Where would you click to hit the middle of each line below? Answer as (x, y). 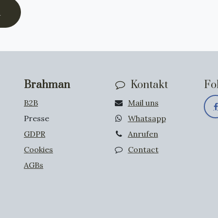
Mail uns (143, 103)
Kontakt (149, 85)
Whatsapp (147, 118)
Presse (36, 118)
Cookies (38, 149)
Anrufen (143, 134)
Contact (143, 149)
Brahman (47, 85)
